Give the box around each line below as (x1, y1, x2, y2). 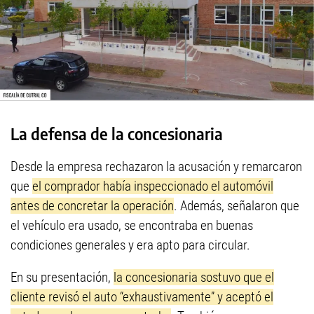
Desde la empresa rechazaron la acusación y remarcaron (11, 158, 302, 175)
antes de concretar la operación (11, 198, 174, 214)
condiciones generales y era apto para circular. (11, 237, 250, 254)
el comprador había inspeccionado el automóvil (32, 178, 273, 195)
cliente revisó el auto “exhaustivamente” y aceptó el (11, 289, 273, 306)
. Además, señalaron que (174, 198, 299, 214)
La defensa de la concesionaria (11, 123, 223, 144)
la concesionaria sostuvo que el (114, 269, 274, 286)
